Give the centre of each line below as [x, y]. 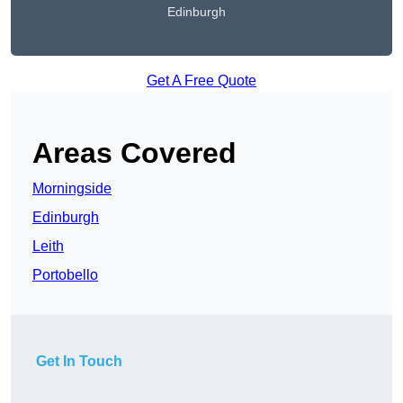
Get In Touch [79, 362]
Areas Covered [134, 153]
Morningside [72, 189]
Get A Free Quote [201, 81]
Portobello [65, 275]
